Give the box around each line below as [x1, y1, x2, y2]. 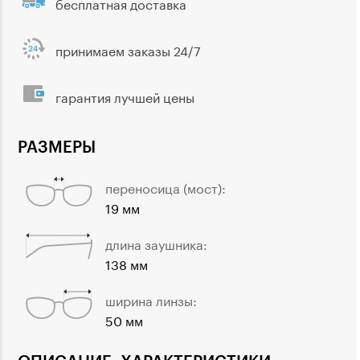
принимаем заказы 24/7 [55, 39, 201, 60]
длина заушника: [105, 233, 207, 254]
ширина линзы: [105, 289, 197, 310]
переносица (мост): [105, 177, 226, 198]
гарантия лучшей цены [55, 86, 194, 107]
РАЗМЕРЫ [18, 136, 96, 156]
